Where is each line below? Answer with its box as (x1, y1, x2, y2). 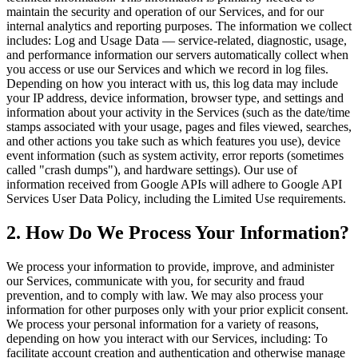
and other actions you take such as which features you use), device (6, 134, 340, 149)
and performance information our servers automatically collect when (6, 48, 348, 62)
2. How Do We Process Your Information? (6, 222, 349, 244)
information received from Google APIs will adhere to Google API (6, 177, 342, 192)
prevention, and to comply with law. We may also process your (6, 288, 323, 303)
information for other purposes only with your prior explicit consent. (6, 303, 348, 317)
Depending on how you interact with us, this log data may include (6, 77, 338, 91)
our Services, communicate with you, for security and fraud (6, 274, 304, 288)
